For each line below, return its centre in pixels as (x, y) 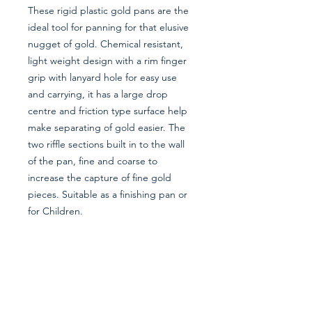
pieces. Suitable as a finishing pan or (108, 194)
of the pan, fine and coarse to (93, 161)
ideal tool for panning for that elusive (108, 27)
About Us (91, 279)
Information (42, 257)
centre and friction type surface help (108, 111)
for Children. (55, 211)
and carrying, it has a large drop (98, 94)
